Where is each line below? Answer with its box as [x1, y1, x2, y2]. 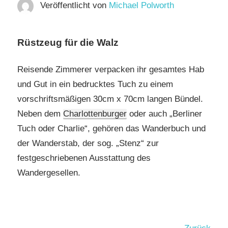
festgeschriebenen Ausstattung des [17, 153, 151, 163]
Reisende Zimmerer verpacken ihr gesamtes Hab [17, 65, 204, 75]
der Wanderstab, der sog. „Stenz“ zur [17, 138, 159, 149]
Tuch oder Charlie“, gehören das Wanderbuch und [17, 124, 206, 134]
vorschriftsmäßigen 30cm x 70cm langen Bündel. [17, 94, 203, 104]
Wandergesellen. [17, 168, 80, 178]
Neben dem [17, 109, 63, 119]
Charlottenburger [63, 109, 127, 119]
